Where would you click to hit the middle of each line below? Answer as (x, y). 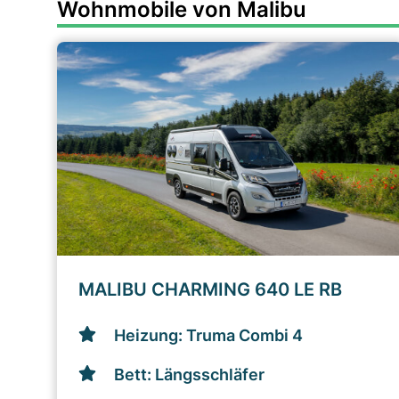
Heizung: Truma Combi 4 (208, 335)
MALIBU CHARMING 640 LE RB (210, 289)
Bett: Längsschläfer (189, 375)
